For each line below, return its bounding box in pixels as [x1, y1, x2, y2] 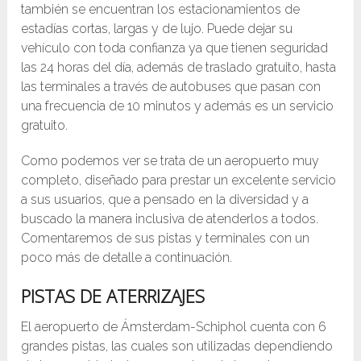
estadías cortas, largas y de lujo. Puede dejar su [21, 21, 293, 37]
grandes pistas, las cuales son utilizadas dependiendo [21, 338, 334, 355]
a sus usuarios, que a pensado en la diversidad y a [21, 192, 309, 208]
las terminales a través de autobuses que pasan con [21, 79, 322, 95]
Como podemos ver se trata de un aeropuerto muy [21, 153, 320, 169]
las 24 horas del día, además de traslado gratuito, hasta [21, 60, 337, 76]
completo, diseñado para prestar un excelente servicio [21, 172, 337, 189]
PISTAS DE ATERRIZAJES [21, 284, 205, 309]
